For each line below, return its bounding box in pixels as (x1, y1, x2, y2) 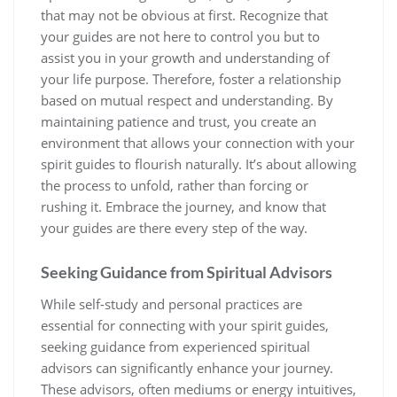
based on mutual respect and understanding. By (41, 91, 333, 110)
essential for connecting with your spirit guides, (41, 316, 329, 335)
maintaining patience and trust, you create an (41, 113, 316, 131)
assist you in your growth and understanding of (41, 49, 330, 67)
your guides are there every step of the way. (41, 219, 307, 237)
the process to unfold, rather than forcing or (41, 176, 308, 195)
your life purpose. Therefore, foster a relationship (41, 70, 341, 89)
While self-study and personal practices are (41, 295, 302, 314)
